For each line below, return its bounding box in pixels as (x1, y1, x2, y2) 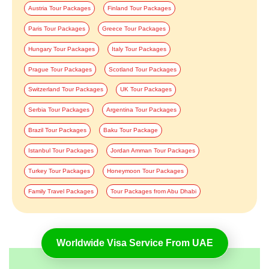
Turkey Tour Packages (28, 167, 90, 174)
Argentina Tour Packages (106, 106, 177, 113)
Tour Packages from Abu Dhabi (110, 187, 196, 195)
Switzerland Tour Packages (28, 86, 103, 93)
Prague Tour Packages (28, 65, 92, 73)
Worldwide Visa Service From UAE (56, 238, 213, 249)
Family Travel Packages (28, 187, 94, 195)
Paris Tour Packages (28, 25, 85, 32)
